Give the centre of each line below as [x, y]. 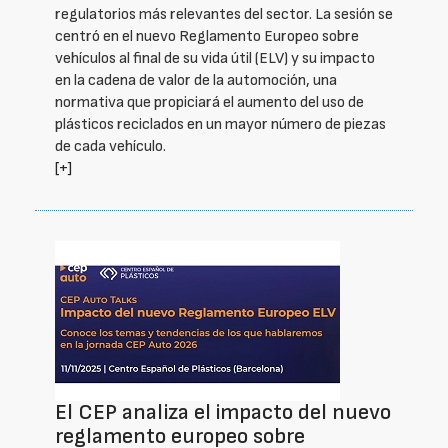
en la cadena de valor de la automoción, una [196, 80]
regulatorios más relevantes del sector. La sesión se [224, 14]
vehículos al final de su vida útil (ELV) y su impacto [215, 58]
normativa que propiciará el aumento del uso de [209, 102]
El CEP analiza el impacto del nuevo [223, 412]
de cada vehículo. [110, 146]
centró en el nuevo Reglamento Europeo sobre [207, 36]
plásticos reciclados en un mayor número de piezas [220, 124]
